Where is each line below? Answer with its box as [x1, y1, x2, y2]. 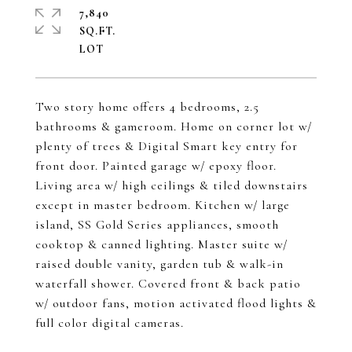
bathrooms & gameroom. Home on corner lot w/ [35, 119, 312, 134]
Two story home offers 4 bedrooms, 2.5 [35, 99, 259, 115]
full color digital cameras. [35, 315, 184, 331]
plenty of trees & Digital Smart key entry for [35, 138, 298, 154]
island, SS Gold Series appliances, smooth [35, 217, 279, 233]
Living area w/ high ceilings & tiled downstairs [35, 178, 308, 193]
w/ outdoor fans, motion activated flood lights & [35, 295, 317, 311]
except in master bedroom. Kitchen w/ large [35, 197, 290, 213]
